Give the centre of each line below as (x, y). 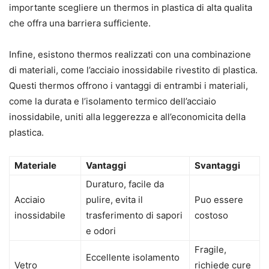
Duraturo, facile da (125, 184)
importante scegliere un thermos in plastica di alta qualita (131, 8)
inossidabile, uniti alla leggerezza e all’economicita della (127, 117)
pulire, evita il (114, 200)
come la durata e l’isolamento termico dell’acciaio (113, 101)
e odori (101, 231)
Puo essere (219, 200)
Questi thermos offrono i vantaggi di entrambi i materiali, (128, 86)
